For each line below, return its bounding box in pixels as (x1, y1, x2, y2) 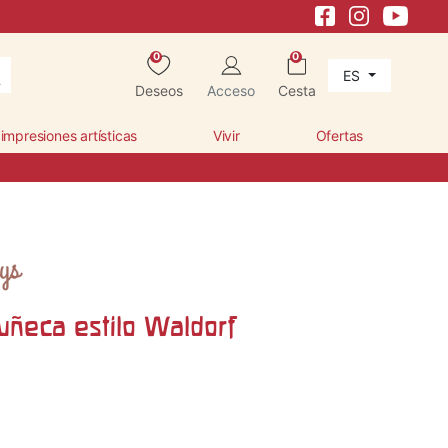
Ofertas (315, 126, 364, 144)
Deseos (135, 81, 184, 99)
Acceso (206, 81, 255, 99)
